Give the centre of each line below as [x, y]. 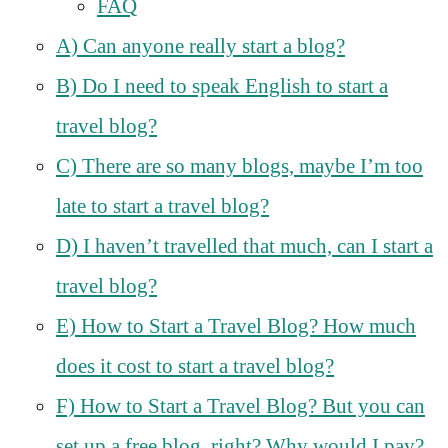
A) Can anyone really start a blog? [200, 45]
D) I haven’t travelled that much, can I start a [244, 245]
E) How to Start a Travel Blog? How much [236, 325]
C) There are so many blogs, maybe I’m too [239, 165]
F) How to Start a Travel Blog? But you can [240, 405]
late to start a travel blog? [162, 205]
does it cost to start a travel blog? [195, 365]
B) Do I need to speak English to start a [222, 85]
